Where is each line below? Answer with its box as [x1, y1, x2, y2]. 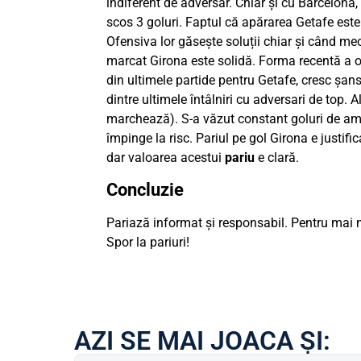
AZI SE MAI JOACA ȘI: [74, 326, 330, 357]
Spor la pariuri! [106, 234, 189, 250]
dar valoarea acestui [106, 150, 225, 166]
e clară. [258, 150, 299, 166]
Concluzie [106, 179, 184, 200]
